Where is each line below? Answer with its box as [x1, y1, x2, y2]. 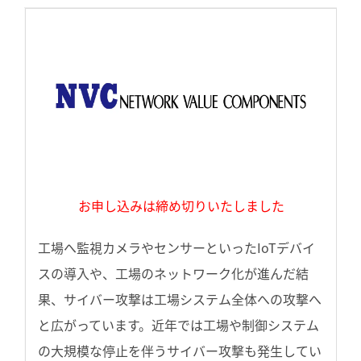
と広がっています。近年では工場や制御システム [38, 315, 319, 335]
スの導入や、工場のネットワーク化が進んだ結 [38, 263, 309, 284]
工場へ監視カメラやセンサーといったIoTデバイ [38, 238, 315, 258]
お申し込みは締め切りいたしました [77, 196, 284, 216]
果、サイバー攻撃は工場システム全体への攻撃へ [38, 289, 322, 309]
